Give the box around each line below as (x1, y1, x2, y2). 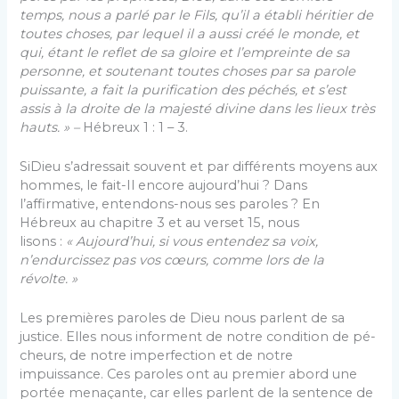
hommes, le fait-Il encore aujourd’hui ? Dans (20, 177, 308, 194)
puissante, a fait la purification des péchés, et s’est (20, 81, 347, 98)
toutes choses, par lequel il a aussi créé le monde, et (20, 25, 360, 42)
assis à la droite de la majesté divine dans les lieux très (20, 100, 376, 117)
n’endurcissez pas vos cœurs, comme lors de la (20, 252, 325, 269)
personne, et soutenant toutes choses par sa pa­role (20, 62, 356, 79)
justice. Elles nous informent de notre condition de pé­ (20, 329, 377, 346)
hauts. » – (20, 118, 80, 135)
